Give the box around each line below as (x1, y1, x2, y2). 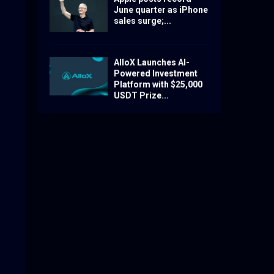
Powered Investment (114, 68, 198, 78)
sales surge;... (114, 15, 171, 26)
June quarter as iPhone (114, 4, 208, 15)
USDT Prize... (114, 90, 169, 100)
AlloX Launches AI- (114, 57, 190, 67)
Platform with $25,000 (114, 79, 202, 89)
